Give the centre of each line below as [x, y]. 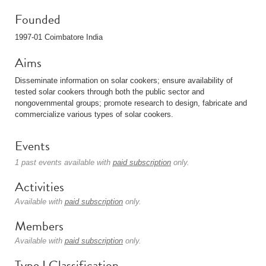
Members [39, 226]
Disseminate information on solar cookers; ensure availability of [124, 80]
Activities [39, 187]
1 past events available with [64, 162]
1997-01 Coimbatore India [59, 37]
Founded [38, 19]
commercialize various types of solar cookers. [94, 114]
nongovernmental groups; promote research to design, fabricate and [131, 103]
